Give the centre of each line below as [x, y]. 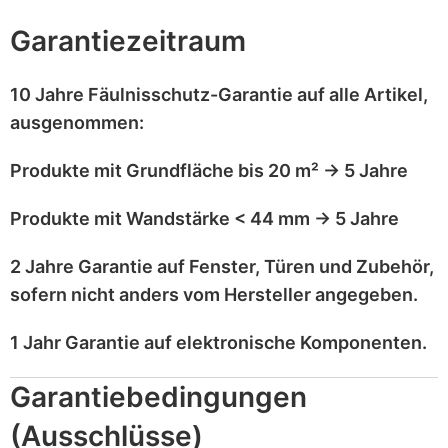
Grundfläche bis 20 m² [222, 170]
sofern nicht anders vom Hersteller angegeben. [214, 294]
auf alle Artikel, [360, 94]
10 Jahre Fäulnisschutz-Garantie [151, 94]
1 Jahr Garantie [75, 342]
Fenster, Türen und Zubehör [309, 266]
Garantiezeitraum [128, 40]
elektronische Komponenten [299, 342]
